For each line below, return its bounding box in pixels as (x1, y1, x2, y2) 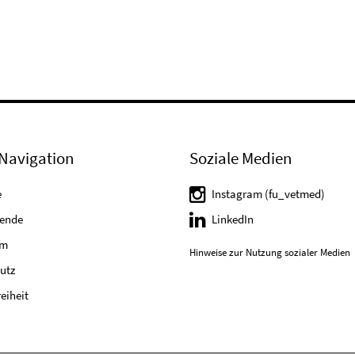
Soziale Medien (189, 147, 292, 169)
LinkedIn (212, 212, 254, 227)
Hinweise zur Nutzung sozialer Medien (189, 246, 350, 260)
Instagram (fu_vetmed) (212, 186, 325, 201)
